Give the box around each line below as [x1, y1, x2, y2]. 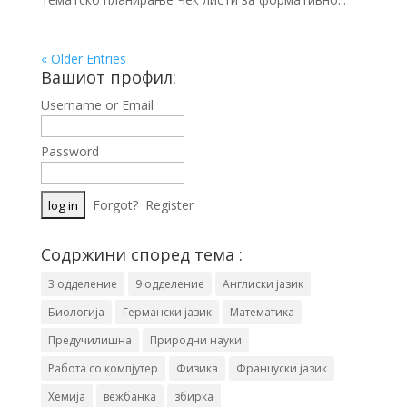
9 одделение [134, 275, 204, 292]
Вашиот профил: [40, 65, 176, 88]
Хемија [47, 388, 85, 404]
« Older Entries [40, 49, 126, 67]
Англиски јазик [222, 275, 303, 292]
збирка [174, 388, 213, 404]
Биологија [47, 303, 104, 320]
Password [40, 142, 99, 160]
